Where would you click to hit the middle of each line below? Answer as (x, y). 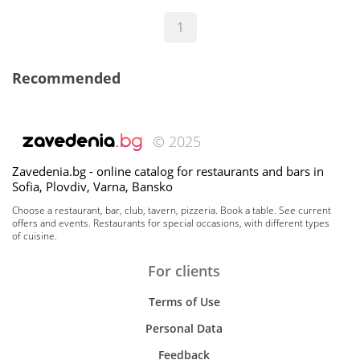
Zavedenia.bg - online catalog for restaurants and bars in (168, 171)
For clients (184, 271)
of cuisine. (35, 236)
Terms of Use (184, 302)
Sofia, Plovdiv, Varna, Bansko (92, 186)
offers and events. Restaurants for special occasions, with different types (171, 223)
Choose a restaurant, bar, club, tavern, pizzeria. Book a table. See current (172, 210)
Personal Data (184, 328)
